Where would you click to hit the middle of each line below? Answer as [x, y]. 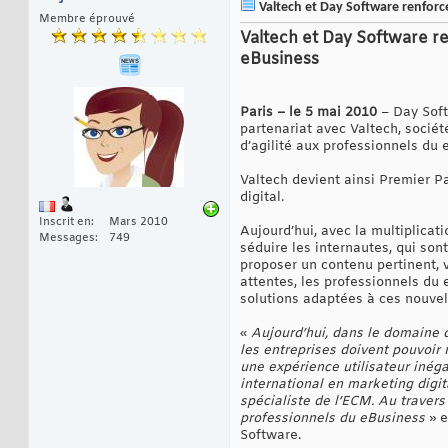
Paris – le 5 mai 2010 [308, 113]
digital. [262, 198]
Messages [67, 238]
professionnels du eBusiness [334, 419]
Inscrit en [65, 222]
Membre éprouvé [87, 19]
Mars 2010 [138, 222]
